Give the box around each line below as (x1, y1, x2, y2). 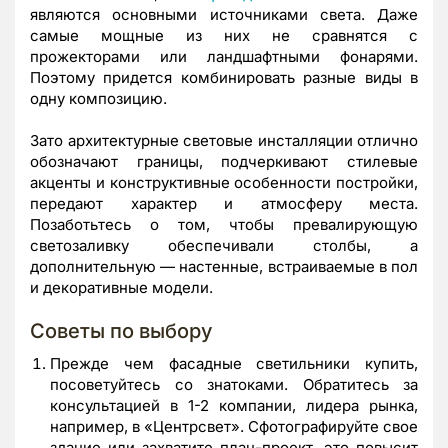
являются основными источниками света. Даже (30, 4, 418, 24)
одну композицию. (30, 88, 167, 108)
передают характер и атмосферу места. (30, 193, 418, 213)
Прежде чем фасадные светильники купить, (50, 353, 418, 373)
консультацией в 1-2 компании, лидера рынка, (50, 395, 418, 415)
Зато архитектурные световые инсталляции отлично (30, 130, 418, 150)
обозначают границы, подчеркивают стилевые (30, 151, 418, 171)
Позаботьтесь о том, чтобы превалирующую (30, 214, 418, 234)
